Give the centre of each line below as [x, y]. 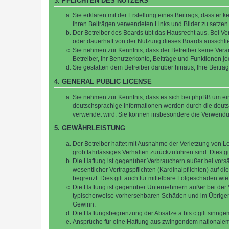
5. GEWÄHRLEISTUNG [90, 129]
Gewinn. [84, 205]
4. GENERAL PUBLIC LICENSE [103, 82]
